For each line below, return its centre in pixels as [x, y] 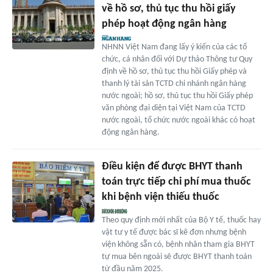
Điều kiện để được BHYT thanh [172, 166]
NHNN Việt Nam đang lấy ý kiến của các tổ [174, 47]
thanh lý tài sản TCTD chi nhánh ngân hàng [174, 83]
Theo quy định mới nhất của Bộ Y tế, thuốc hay [181, 220]
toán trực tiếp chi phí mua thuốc [176, 182]
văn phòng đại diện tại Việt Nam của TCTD [173, 108]
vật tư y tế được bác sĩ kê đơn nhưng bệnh [174, 232]
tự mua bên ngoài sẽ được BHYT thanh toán [176, 257]
